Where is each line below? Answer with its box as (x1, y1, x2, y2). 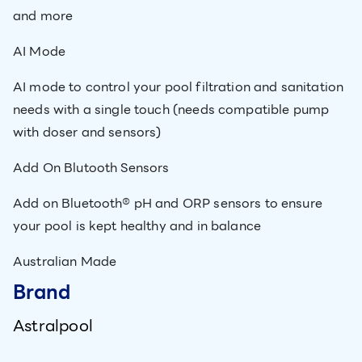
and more (13, 6, 74, 26)
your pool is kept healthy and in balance (13, 216, 262, 236)
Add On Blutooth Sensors (13, 158, 170, 178)
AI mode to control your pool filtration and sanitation (13, 77, 344, 97)
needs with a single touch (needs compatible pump (13, 99, 330, 120)
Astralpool (13, 313, 93, 339)
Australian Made (13, 251, 117, 271)
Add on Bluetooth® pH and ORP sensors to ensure (13, 193, 322, 213)
